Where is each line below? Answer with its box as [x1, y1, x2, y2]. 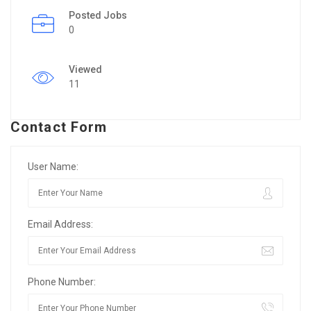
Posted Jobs [69, 9, 127, 21]
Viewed [69, 63, 102, 75]
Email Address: [28, 218, 93, 230]
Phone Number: [28, 276, 96, 287]
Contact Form [10, 118, 108, 135]
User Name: [28, 160, 78, 172]
